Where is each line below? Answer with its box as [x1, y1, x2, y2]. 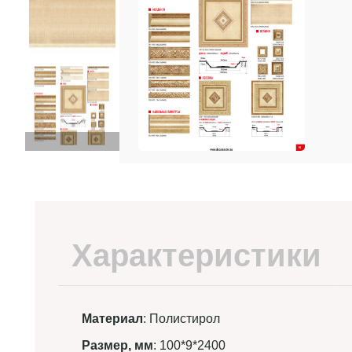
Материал [82, 312, 143, 325]
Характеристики [71, 238, 321, 273]
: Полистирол [143, 312, 220, 325]
